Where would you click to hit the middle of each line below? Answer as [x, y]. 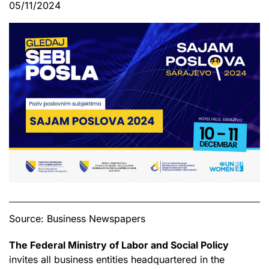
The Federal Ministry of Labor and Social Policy [119, 245]
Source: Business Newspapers [77, 218]
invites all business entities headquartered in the [117, 259]
